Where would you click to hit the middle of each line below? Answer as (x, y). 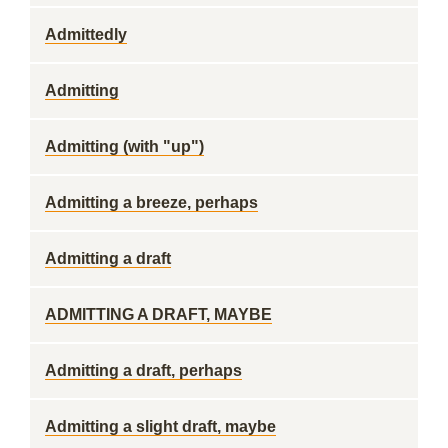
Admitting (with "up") (124, 146)
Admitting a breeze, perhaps (151, 202)
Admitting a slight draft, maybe (160, 426)
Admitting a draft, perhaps (143, 370)
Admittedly (86, 34)
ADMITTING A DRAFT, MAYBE (158, 314)
